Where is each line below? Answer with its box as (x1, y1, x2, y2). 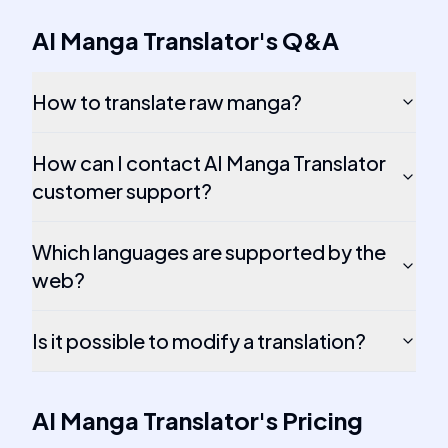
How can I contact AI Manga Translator (32, 150, 386, 175)
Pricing (282, 405, 363, 435)
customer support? (32, 178, 212, 203)
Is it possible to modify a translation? (32, 328, 366, 353)
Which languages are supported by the (32, 239, 386, 264)
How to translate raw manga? (32, 89, 302, 114)
